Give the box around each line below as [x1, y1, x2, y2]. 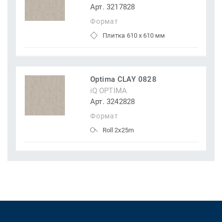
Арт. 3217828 [90, 2, 135, 12]
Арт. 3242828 [90, 97, 135, 107]
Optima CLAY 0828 [90, 75, 157, 84]
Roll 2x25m [103, 126, 134, 134]
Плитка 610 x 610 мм [103, 32, 166, 40]
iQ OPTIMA [90, 86, 127, 96]
